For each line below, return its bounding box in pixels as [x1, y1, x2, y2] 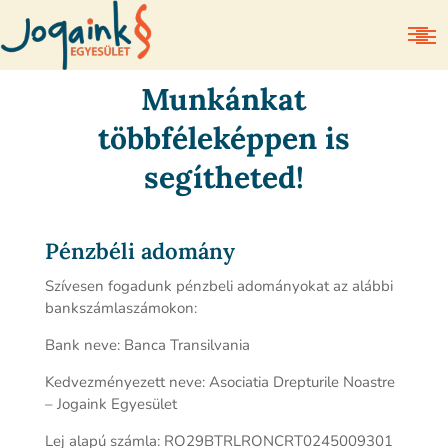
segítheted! [143, 158, 304, 196]
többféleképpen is [97, 119, 350, 157]
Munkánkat [141, 80, 307, 118]
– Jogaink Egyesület [44, 394, 177, 414]
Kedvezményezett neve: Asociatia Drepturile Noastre [44, 372, 395, 392]
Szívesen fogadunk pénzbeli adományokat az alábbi [44, 276, 393, 296]
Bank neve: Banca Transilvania [44, 335, 250, 355]
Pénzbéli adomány [44, 237, 235, 265]
